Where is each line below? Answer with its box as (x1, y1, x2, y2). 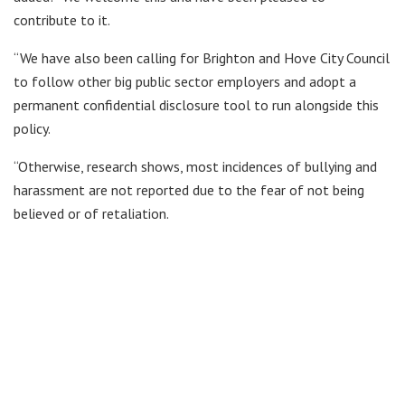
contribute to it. (14, 10, 110, 29)
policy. (14, 118, 51, 137)
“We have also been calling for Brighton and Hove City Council (14, 48, 390, 67)
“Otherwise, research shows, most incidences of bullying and (14, 156, 377, 175)
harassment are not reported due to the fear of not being (14, 180, 364, 199)
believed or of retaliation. (14, 203, 169, 222)
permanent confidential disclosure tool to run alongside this (14, 95, 379, 114)
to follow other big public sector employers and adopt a (14, 71, 356, 90)
